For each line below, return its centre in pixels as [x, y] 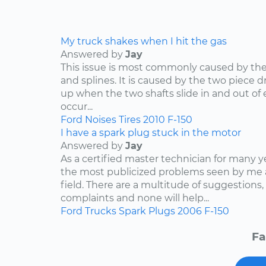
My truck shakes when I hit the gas [144, 42]
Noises [101, 120]
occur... [77, 107]
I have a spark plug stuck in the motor [151, 133]
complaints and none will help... [135, 198]
